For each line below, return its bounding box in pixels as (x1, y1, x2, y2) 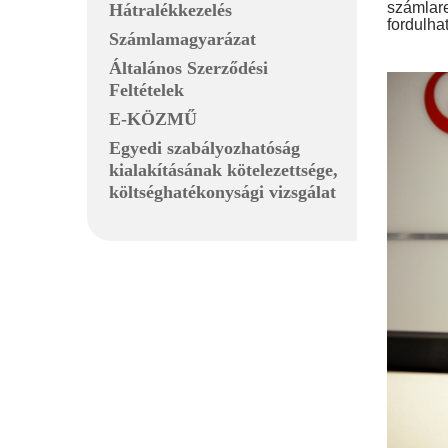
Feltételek (109, 80, 184, 101)
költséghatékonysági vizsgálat (109, 182, 336, 203)
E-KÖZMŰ (109, 109, 197, 130)
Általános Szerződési (109, 58, 268, 79)
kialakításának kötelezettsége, (109, 160, 338, 181)
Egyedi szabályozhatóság (109, 138, 300, 159)
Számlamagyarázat (109, 29, 256, 50)
